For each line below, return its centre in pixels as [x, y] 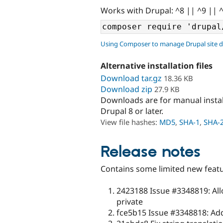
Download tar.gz [131, 78]
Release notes [151, 152]
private [130, 201]
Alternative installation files [157, 66]
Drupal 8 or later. [132, 111]
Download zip [126, 89]
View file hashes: [130, 122]
